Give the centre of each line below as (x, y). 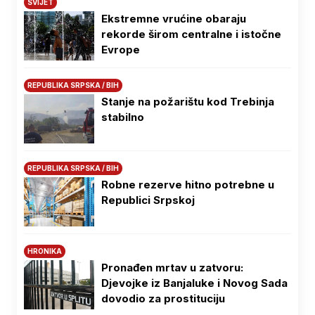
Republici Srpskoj (148, 200)
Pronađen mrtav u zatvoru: (172, 267)
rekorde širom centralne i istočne (191, 34)
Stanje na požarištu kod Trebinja (188, 101)
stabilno (123, 117)
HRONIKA (45, 251)
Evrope (121, 49)
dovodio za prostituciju (163, 298)
